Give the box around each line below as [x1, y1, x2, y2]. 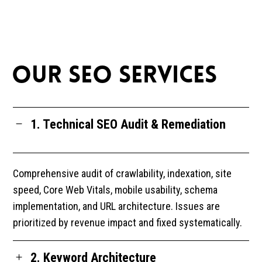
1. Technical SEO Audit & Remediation [30, 116, 226, 132]
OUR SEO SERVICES [12, 64, 218, 88]
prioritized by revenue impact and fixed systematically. [13, 216, 243, 229]
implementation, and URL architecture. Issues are [13, 199, 220, 212]
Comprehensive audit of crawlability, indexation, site [13, 167, 232, 180]
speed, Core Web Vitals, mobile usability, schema [13, 183, 218, 196]
